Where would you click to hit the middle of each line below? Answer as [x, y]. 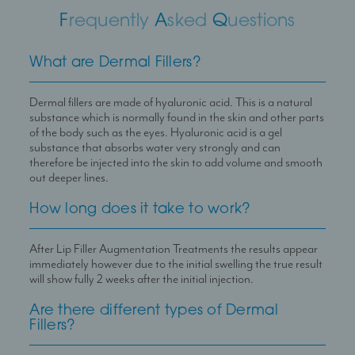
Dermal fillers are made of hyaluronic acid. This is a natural [171, 102]
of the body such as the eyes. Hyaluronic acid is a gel [156, 132]
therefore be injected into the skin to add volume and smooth [176, 162]
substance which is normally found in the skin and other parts [177, 117]
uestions [261, 22]
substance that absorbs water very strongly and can [155, 147]
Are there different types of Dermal [154, 311]
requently [109, 22]
